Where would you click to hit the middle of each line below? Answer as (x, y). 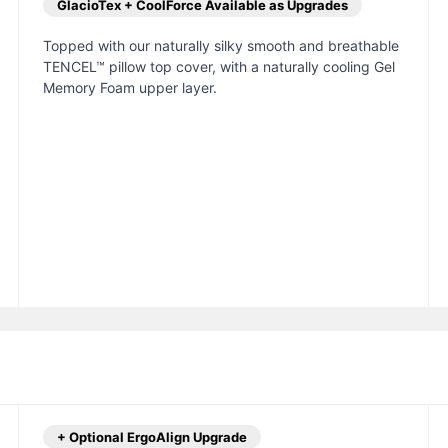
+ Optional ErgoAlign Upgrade (151, 437)
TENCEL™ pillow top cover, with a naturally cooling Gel (218, 67)
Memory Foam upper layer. (129, 88)
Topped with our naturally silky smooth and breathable (220, 46)
